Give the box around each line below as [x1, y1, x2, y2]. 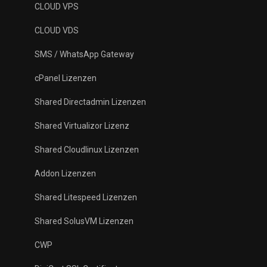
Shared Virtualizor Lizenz [35, 121, 129, 131]
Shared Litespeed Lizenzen [35, 193, 137, 202]
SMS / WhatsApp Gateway [35, 49, 134, 59]
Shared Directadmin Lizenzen [35, 97, 146, 107]
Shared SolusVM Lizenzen [35, 216, 133, 226]
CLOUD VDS [35, 26, 79, 35]
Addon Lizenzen [35, 169, 96, 178]
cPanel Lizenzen [35, 73, 97, 83]
